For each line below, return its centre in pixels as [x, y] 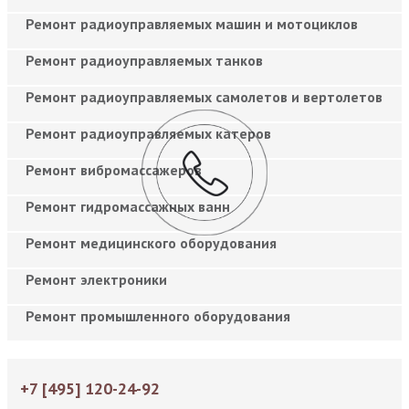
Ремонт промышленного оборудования [158, 315]
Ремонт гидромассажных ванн [128, 206]
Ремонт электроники [96, 279]
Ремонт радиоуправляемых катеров [148, 133]
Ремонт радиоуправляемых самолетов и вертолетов [204, 96]
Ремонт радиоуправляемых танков [144, 60]
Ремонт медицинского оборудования [151, 242]
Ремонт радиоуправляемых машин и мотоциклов [192, 23]
